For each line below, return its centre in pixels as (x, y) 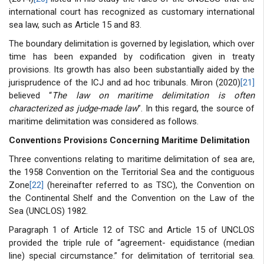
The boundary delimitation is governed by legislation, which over (132, 43)
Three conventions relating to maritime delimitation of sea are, (132, 159)
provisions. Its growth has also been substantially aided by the (132, 69)
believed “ (31, 95)
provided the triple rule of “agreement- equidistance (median (132, 242)
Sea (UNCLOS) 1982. (48, 211)
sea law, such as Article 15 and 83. (75, 24)
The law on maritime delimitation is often (154, 95)
